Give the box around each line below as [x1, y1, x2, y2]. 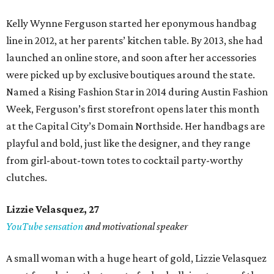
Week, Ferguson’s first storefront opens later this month [6, 103, 259, 116]
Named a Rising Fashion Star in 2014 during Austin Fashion [6, 86, 268, 98]
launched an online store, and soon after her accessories [6, 51, 256, 64]
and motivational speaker [83, 220, 188, 233]
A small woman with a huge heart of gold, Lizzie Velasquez [6, 252, 267, 265]
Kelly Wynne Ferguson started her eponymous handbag [6, 17, 257, 30]
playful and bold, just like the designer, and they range [6, 137, 250, 150]
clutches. [6, 171, 47, 184]
